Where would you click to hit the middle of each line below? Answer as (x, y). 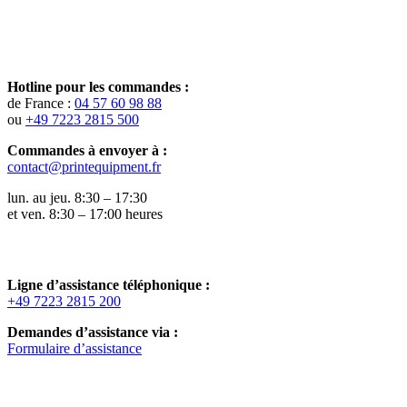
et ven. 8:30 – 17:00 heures (85, 213)
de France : (41, 103)
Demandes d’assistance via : (93, 332)
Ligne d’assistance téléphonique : (109, 284)
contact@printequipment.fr (84, 166)
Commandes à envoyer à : (87, 150)
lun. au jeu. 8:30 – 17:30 (77, 197)
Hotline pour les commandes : (98, 86)
